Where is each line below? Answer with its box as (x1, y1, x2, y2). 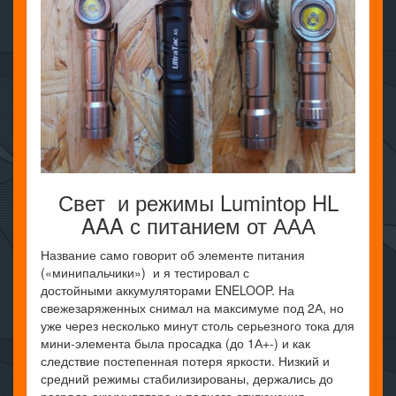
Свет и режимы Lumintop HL (57, 187, 339, 218)
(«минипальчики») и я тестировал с (41, 263, 249, 282)
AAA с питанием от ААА (80, 209, 316, 241)
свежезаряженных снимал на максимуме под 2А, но (41, 299, 344, 317)
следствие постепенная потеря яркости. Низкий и (41, 352, 330, 370)
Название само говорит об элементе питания (41, 246, 305, 264)
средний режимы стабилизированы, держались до (41, 369, 333, 388)
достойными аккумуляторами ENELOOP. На (41, 281, 294, 300)
